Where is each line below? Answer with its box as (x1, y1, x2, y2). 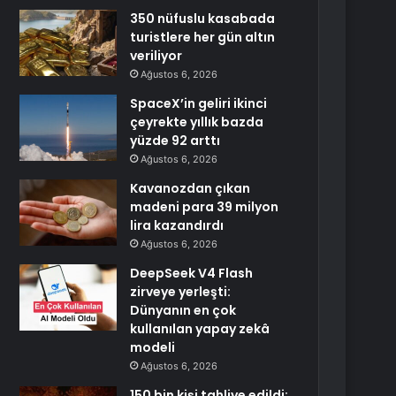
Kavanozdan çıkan (130, 179, 251, 197)
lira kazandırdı (130, 217, 225, 234)
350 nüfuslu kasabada (130, 10, 276, 27)
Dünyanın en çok (130, 301, 237, 319)
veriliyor (130, 47, 183, 65)
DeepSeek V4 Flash (130, 264, 254, 282)
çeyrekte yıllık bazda (130, 113, 264, 131)
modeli (130, 339, 176, 356)
